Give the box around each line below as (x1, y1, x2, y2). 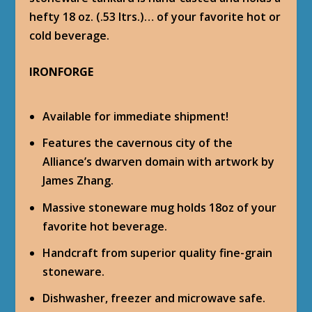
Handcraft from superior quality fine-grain (42, 244, 272, 260)
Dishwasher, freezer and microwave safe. (42, 290, 265, 306)
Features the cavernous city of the (42, 135, 233, 151)
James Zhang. (42, 173, 114, 189)
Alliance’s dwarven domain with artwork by (42, 154, 274, 170)
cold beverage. (29, 27, 110, 43)
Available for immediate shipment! (42, 109, 228, 125)
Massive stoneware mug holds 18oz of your (42, 199, 276, 215)
